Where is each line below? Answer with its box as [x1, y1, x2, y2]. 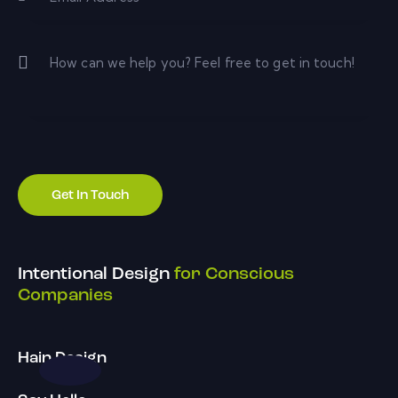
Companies [18, 287, 113, 306]
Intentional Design [18, 266, 170, 284]
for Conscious [170, 266, 294, 284]
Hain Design [18, 350, 107, 368]
